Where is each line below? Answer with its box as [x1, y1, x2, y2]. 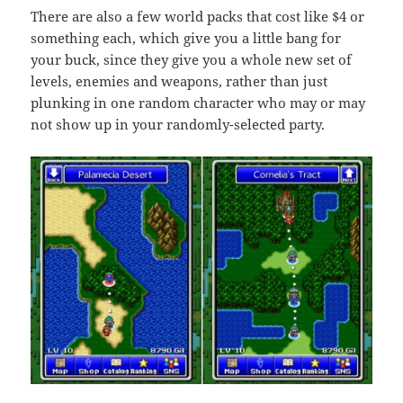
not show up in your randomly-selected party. [31, 115, 326, 134]
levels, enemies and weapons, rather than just [31, 72, 328, 91]
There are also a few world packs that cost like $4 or [31, 7, 365, 26]
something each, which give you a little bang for [31, 29, 342, 48]
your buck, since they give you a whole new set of [31, 50, 353, 69]
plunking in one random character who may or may [31, 94, 366, 112]
